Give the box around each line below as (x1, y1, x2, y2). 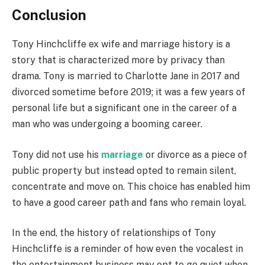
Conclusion (12, 7, 86, 24)
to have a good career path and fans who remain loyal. (12, 196, 246, 208)
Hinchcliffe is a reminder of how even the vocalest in (12, 243, 243, 255)
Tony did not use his (12, 148, 101, 160)
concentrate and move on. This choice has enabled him (12, 180, 250, 192)
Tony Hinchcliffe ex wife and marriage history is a (12, 38, 230, 50)
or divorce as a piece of (146, 148, 247, 160)
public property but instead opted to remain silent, (12, 164, 236, 176)
